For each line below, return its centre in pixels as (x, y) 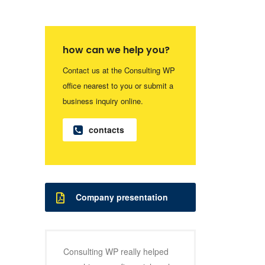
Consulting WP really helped (116, 251)
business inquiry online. (103, 101)
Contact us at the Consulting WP (119, 70)
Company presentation (122, 197)
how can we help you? (116, 50)
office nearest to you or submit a (118, 85)
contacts (106, 130)
